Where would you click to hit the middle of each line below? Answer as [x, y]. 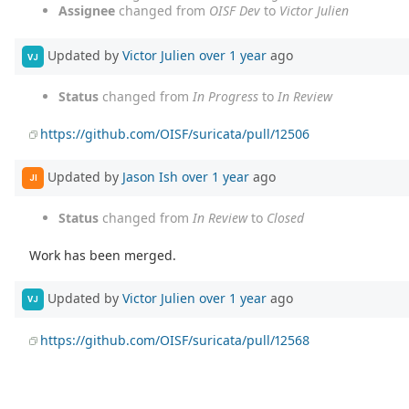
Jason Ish [150, 176]
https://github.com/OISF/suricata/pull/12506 [175, 134]
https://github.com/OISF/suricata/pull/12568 [175, 340]
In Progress [225, 97]
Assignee [87, 11]
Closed [285, 217]
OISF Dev [235, 11]
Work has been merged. [103, 255]
